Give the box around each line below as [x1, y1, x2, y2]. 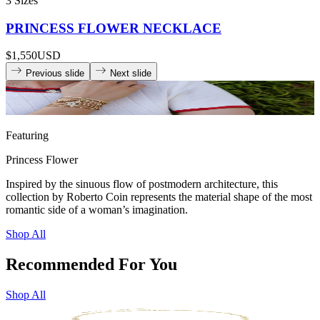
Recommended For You [6, 254, 177, 274]
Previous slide [26, 68, 84, 79]
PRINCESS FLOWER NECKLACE [6, 20, 221, 36]
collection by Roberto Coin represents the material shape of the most [6, 191, 312, 204]
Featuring [6, 129, 49, 142]
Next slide [110, 68, 151, 79]
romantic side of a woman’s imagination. [6, 204, 188, 216]
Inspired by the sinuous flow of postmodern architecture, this [6, 178, 278, 191]
